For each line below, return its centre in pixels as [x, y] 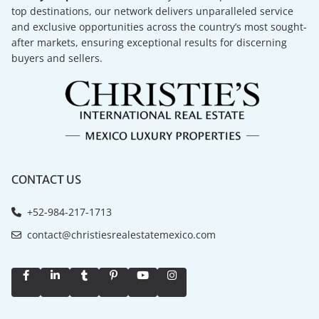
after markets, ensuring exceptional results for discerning [150, 43]
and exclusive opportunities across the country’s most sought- [159, 27]
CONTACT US [47, 180]
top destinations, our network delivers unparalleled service [153, 11]
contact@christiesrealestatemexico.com [119, 235]
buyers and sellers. [57, 58]
